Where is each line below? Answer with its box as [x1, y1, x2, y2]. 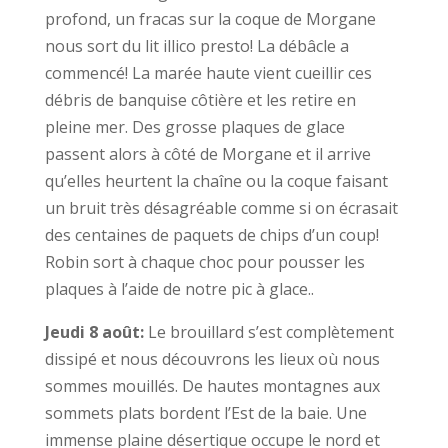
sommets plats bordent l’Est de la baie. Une [44, 402, 367, 424]
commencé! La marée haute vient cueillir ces [44, 62, 372, 84]
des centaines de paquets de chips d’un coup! [44, 224, 379, 246]
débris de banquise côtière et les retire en [44, 89, 356, 111]
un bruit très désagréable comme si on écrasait [44, 197, 398, 219]
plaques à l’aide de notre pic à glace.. [44, 278, 314, 300]
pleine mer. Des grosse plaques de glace [44, 116, 345, 138]
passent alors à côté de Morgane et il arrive [44, 143, 371, 165]
